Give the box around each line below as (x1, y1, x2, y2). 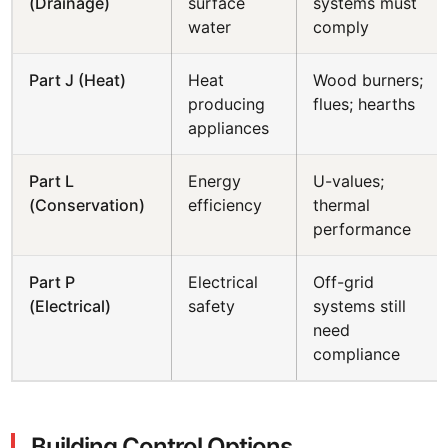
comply (313, 17, 370, 37)
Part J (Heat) (29, 70, 127, 90)
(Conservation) (29, 195, 146, 215)
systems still (313, 296, 407, 316)
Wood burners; (313, 70, 424, 90)
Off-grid (313, 272, 375, 292)
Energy (188, 171, 242, 191)
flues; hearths (313, 94, 416, 114)
